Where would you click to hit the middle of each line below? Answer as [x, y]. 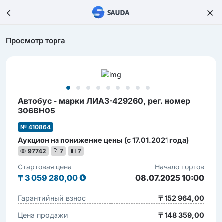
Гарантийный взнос [52, 198]
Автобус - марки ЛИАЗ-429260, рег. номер [104, 100]
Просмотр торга [36, 40]
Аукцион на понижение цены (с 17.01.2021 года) [103, 140]
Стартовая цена [45, 166]
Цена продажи [43, 215]
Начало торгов [179, 166]
